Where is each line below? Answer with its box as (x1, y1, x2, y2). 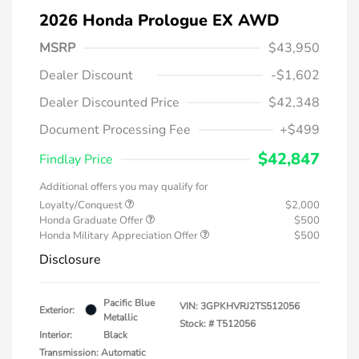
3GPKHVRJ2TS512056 (200, 299, 300, 313)
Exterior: (39, 303, 75, 317)
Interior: (39, 328, 72, 341)
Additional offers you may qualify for (39, 179, 208, 194)
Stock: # (179, 317, 214, 330)
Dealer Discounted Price (39, 93, 179, 111)
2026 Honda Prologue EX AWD (39, 9, 279, 31)
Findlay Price (39, 150, 113, 168)
